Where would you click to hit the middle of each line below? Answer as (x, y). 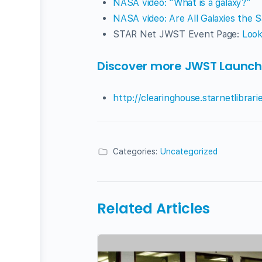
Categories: (135, 151)
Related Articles (154, 208)
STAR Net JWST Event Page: (177, 34)
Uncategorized (189, 151)
